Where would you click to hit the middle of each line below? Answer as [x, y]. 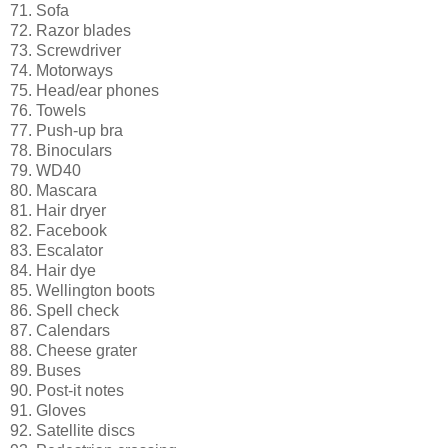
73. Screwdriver [65, 50]
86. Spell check [64, 310]
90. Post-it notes [67, 390]
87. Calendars [60, 330]
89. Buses [45, 370]
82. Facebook [58, 230]
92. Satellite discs [72, 430]
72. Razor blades [70, 30]
